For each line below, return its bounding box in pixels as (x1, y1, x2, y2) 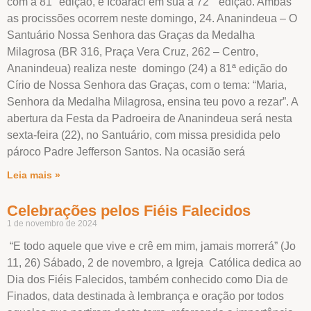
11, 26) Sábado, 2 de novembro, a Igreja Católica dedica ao (7, 256, 301, 269)
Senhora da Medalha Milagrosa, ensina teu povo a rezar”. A (7, 95, 298, 108)
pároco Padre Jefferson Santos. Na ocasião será (7, 145, 245, 158)
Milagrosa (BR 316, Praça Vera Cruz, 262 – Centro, (7, 45, 258, 58)
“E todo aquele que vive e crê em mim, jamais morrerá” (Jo (7, 239, 296, 252)
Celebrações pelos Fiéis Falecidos (7, 201, 251, 219)
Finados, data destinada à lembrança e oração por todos (7, 289, 284, 302)
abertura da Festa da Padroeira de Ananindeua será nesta (7, 112, 292, 124)
